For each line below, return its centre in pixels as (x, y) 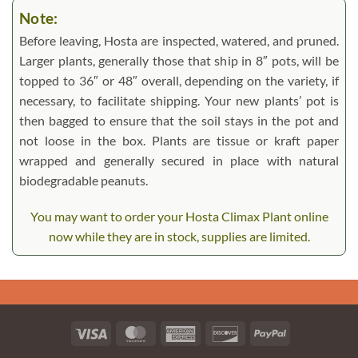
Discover (263, 332)
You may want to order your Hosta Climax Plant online (179, 217)
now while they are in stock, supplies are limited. (179, 237)
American (220, 332)
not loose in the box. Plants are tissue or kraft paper (179, 140)
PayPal (302, 332)
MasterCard (181, 332)
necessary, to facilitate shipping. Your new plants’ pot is (179, 100)
